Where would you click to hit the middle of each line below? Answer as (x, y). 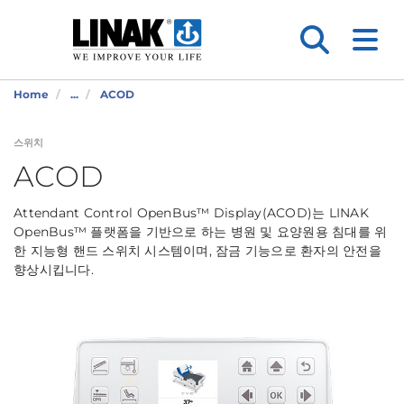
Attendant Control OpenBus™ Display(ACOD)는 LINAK (191, 213)
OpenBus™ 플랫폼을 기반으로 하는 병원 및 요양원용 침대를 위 (201, 232)
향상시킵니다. (54, 270)
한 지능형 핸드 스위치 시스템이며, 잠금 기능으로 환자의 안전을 (197, 251)
